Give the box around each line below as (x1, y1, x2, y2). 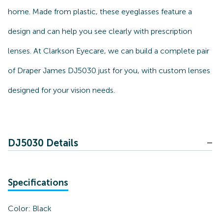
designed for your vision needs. (8, 85, 115, 95)
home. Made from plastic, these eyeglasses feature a (8, 7, 192, 16)
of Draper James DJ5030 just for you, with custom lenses (8, 66, 210, 75)
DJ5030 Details (8, 137, 78, 149)
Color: (8, 204, 32, 213)
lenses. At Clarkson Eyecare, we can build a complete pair (8, 46, 209, 55)
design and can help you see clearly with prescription (8, 27, 192, 36)
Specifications (8, 177, 68, 188)
